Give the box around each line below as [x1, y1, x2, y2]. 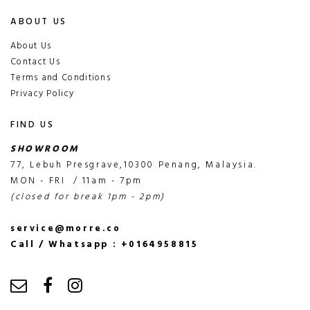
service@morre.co [10, 221, 121, 236]
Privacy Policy [10, 86, 75, 101]
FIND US [10, 117, 55, 132]
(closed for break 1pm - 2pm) [10, 189, 165, 204]
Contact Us [10, 54, 60, 69]
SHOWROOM [10, 141, 84, 156]
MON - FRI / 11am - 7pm [10, 173, 143, 188]
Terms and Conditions [10, 70, 111, 85]
